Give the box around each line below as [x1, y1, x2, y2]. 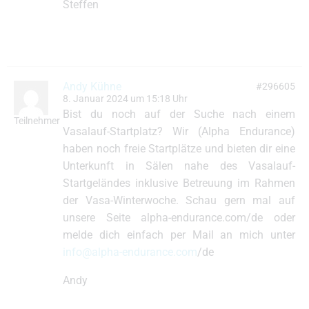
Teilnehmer [14, 115, 60, 127]
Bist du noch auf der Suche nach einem [63, 108, 295, 121]
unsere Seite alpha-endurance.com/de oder [63, 211, 295, 224]
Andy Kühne [63, 80, 122, 93]
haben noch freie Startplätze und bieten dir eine [63, 142, 295, 155]
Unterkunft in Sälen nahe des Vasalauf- [63, 159, 295, 172]
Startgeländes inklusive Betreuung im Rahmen [63, 177, 295, 190]
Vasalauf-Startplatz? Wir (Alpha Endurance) [63, 125, 295, 138]
